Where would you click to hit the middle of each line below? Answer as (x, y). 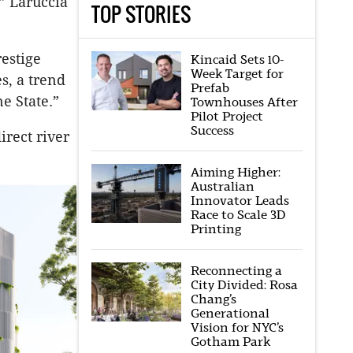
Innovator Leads (240, 201)
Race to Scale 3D (238, 215)
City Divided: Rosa (244, 285)
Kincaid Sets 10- (237, 59)
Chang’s (213, 299)
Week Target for (237, 74)
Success (212, 130)
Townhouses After (244, 102)
